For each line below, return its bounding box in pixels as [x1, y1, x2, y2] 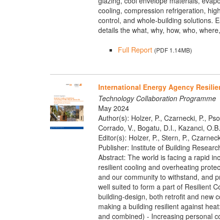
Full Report [117, 45, 152, 55]
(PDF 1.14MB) [154, 46, 192, 55]
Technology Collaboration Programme [98, 93, 216, 104]
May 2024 [98, 103, 129, 113]
